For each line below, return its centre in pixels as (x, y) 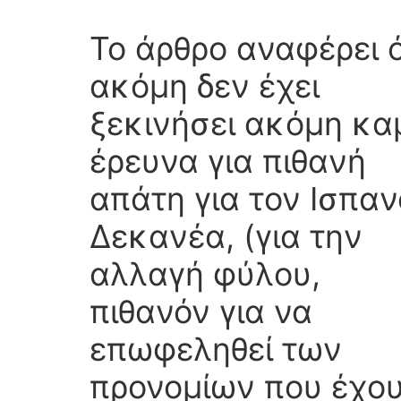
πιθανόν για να (201, 312)
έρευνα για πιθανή (228, 162)
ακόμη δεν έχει (205, 86)
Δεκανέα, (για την (226, 237)
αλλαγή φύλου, (205, 274)
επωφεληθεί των (216, 350)
